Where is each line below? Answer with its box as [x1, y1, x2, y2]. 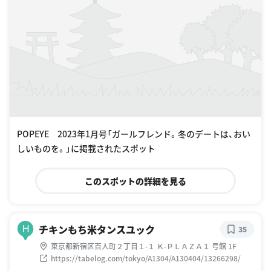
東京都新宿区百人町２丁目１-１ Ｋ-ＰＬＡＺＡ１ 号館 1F [51, 241, 237, 252]
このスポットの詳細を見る [84, 175, 186, 188]
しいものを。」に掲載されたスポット [17, 142, 155, 155]
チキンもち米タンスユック [39, 222, 155, 237]
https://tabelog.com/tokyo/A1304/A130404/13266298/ [51, 253, 241, 264]
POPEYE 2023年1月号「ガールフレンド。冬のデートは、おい [17, 128, 250, 140]
